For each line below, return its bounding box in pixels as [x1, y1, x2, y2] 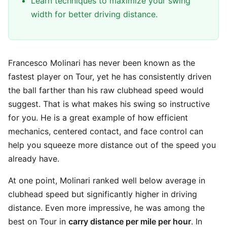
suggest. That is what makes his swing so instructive [8, 99, 210, 109]
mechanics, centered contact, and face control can [8, 126, 203, 136]
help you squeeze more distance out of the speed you [8, 140, 216, 150]
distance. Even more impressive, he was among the [8, 203, 205, 213]
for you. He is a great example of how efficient [8, 112, 188, 123]
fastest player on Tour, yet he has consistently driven [8, 71, 211, 82]
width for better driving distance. [31, 9, 158, 19]
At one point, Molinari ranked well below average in [8, 175, 205, 185]
